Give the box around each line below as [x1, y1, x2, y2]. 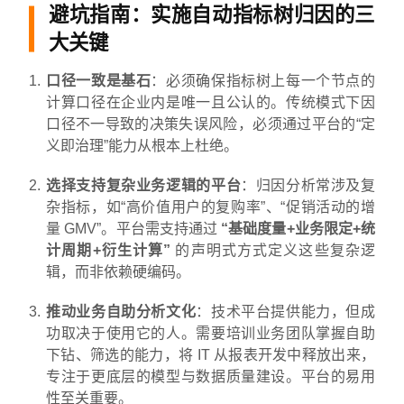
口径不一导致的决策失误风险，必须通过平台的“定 [46, 116, 375, 133]
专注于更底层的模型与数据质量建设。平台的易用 [46, 369, 375, 385]
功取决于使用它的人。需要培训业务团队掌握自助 [46, 326, 375, 342]
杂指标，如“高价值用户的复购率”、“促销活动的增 [46, 199, 375, 216]
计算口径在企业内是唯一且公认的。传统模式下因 [46, 95, 375, 111]
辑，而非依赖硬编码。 [46, 264, 191, 280]
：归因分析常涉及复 [241, 178, 376, 194]
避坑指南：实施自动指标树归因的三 [49, 3, 375, 26]
